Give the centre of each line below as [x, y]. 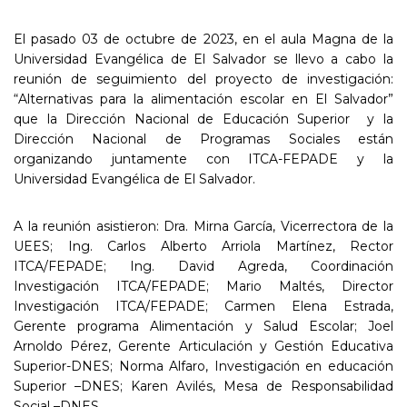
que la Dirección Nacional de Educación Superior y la [203, 119]
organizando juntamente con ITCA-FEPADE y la [203, 159]
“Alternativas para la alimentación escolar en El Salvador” [203, 99]
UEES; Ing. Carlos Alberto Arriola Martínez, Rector [203, 246]
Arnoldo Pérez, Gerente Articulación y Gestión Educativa [203, 346]
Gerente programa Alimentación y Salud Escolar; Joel [203, 326]
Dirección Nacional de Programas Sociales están [203, 139]
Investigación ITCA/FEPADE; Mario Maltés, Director [203, 286]
